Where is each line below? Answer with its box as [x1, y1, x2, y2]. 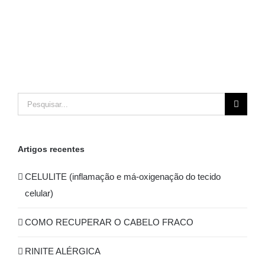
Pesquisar [17, 95, 56, 106]
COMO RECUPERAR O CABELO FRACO [25, 217, 193, 228]
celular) [25, 188, 53, 199]
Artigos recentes [18, 144, 85, 154]
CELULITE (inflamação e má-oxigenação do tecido [25, 172, 221, 182]
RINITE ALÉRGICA [25, 246, 101, 257]
